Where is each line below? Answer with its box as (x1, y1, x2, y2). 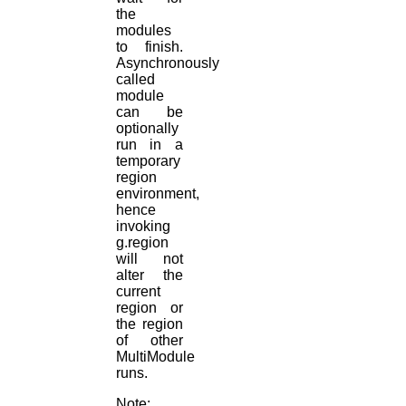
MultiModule (116, 348, 195, 364)
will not (116, 250, 183, 266)
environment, (116, 185, 199, 201)
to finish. (116, 38, 183, 54)
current (116, 283, 160, 299)
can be (116, 103, 183, 120)
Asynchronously (116, 54, 219, 71)
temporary (116, 152, 180, 169)
